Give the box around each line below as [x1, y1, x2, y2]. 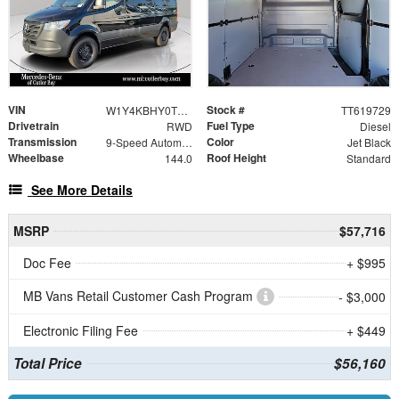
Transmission [8, 133, 77, 150]
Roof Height [207, 149, 266, 166]
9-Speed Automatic [181, 134, 192, 150]
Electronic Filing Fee [23, 321, 138, 339]
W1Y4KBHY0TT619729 [176, 102, 188, 118]
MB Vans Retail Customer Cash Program [23, 286, 256, 305]
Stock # [207, 101, 245, 118]
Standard [346, 150, 391, 166]
